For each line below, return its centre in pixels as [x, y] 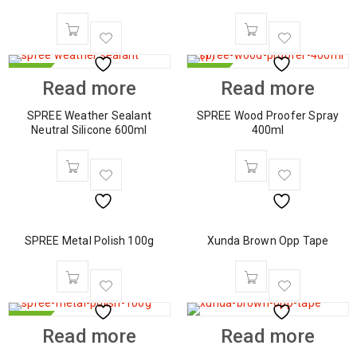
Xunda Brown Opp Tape [268, 241]
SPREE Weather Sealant [89, 116]
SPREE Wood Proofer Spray [268, 116]
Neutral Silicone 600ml [89, 130]
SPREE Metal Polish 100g [89, 241]
